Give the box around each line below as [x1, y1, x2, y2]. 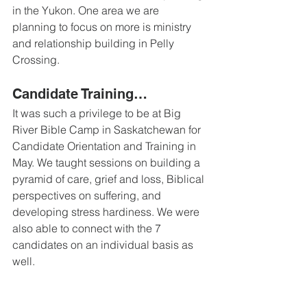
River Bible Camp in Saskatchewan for [12, 123, 204, 136]
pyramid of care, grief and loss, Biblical [12, 172, 207, 186]
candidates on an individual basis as [12, 238, 196, 251]
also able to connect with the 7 [12, 221, 164, 235]
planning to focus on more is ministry [12, 20, 194, 34]
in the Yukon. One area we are [12, 3, 162, 17]
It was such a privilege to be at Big [12, 106, 184, 120]
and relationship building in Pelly [12, 36, 177, 50]
